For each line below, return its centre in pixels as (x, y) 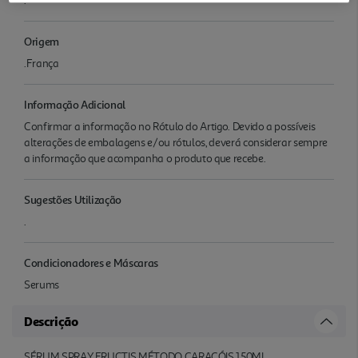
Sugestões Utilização (73, 199)
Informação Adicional (75, 104)
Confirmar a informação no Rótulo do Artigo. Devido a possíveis (170, 126)
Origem (42, 41)
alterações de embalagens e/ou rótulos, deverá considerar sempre (176, 142)
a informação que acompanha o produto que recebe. (145, 158)
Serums (42, 284)
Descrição (51, 321)
